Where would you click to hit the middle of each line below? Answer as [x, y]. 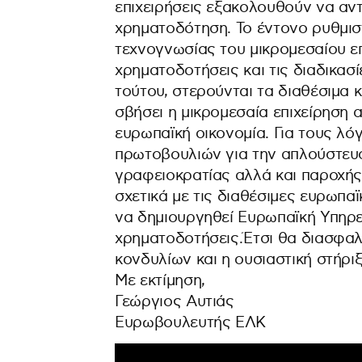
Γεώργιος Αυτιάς [175, 302]
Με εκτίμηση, [160, 281]
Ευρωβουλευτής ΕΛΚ [191, 323]
